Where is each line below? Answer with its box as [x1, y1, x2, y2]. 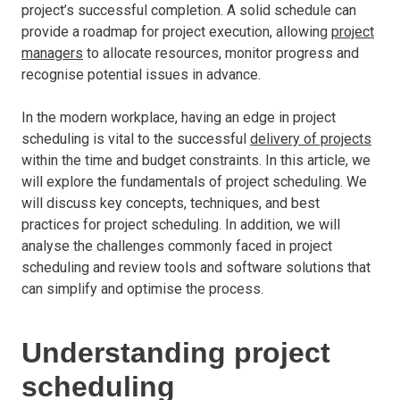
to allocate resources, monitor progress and [83, 44, 359, 62]
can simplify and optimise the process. [21, 279, 263, 297]
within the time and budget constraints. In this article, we [21, 151, 371, 169]
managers [21, 44, 83, 62]
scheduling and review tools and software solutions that [21, 258, 371, 276]
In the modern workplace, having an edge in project [21, 108, 336, 126]
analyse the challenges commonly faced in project [21, 237, 332, 254]
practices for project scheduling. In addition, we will [21, 215, 340, 233]
